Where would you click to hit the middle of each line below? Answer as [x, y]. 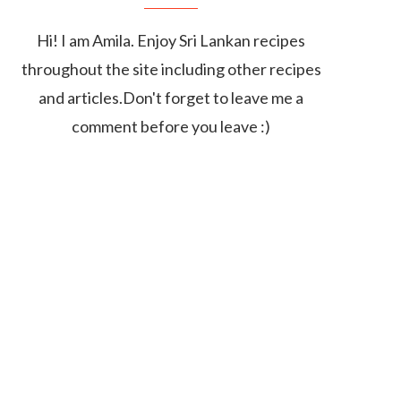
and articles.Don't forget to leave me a [171, 98]
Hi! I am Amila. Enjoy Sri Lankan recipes [171, 41]
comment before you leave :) [171, 127]
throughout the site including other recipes [171, 69]
